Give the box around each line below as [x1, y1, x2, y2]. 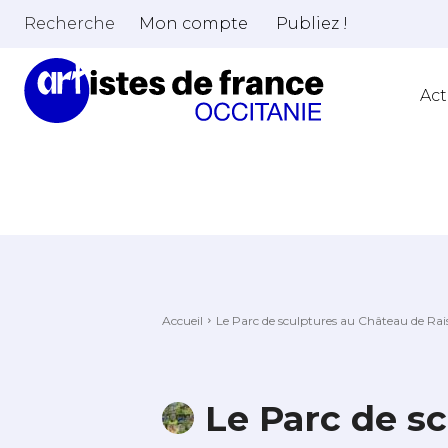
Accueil [162, 312, 203, 328]
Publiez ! [276, 14, 348, 33]
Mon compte [139, 14, 248, 33]
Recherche [24, 13, 115, 33]
